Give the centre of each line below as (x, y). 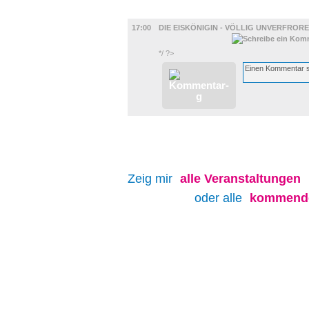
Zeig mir (152, 179)
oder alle (220, 198)
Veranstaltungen (252, 179)
